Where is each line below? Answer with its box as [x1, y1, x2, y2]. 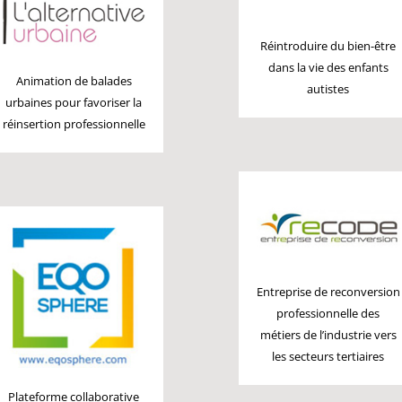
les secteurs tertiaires [272, 347, 385, 364]
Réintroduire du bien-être [260, 38, 397, 55]
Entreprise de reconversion [256, 283, 400, 300]
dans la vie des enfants [267, 59, 389, 76]
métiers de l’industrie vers [259, 326, 397, 343]
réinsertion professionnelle [2, 116, 145, 132]
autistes [307, 81, 350, 98]
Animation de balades [15, 73, 132, 89]
